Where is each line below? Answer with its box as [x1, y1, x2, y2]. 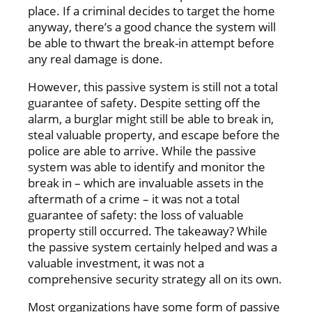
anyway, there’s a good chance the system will [28, 18, 276, 35]
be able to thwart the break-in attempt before [28, 34, 274, 51]
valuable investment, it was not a [28, 254, 204, 271]
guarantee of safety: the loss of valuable [28, 206, 244, 223]
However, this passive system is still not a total [28, 78, 278, 95]
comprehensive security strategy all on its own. [28, 270, 282, 287]
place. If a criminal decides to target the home [28, 2, 275, 19]
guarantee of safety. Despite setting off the [28, 94, 260, 111]
